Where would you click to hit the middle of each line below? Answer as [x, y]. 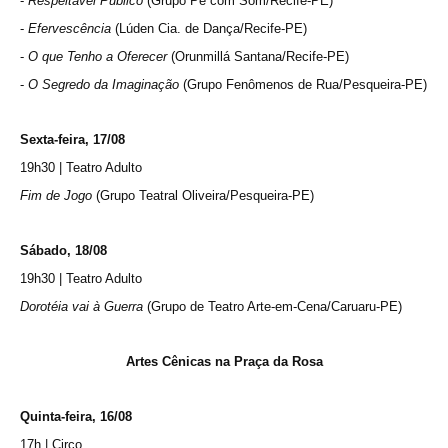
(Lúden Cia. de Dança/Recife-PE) [209, 28]
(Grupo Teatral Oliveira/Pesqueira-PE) [203, 195]
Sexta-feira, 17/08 [72, 139]
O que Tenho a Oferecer [97, 56]
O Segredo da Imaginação [103, 84]
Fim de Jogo [56, 195]
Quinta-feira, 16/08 [76, 416]
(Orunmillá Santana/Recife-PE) [258, 56]
